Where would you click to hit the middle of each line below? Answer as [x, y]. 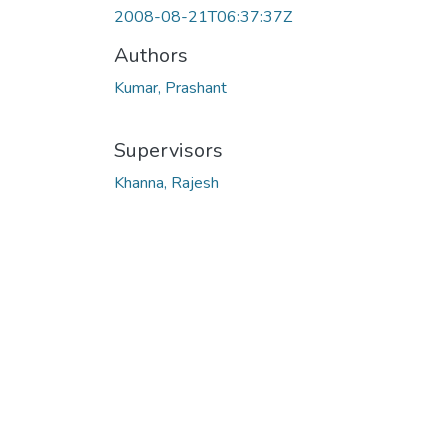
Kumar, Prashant [170, 87]
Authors [151, 55]
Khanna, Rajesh [166, 182]
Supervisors [168, 150]
